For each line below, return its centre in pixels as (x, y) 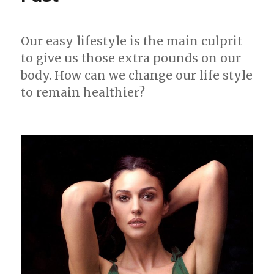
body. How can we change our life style (137, 75)
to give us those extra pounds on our (131, 58)
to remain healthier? (83, 92)
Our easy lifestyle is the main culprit (132, 41)
